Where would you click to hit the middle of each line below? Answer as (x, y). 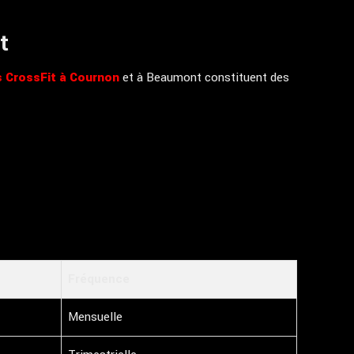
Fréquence (99, 279)
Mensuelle (95, 317)
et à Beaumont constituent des (204, 77)
